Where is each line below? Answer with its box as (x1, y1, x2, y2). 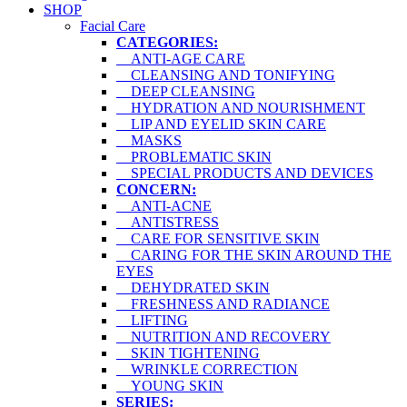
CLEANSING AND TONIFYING (116, 67, 335, 84)
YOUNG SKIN (116, 378, 223, 394)
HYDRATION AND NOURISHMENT (116, 100, 365, 116)
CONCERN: (116, 182, 196, 198)
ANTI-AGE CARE (116, 51, 245, 67)
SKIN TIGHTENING (116, 345, 260, 362)
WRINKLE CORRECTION (116, 362, 298, 378)
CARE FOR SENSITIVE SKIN (116, 231, 320, 247)
